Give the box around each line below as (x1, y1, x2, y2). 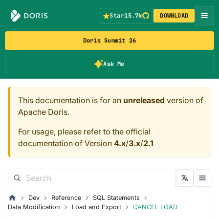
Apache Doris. (18, 107, 69, 117)
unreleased (123, 95, 165, 105)
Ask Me (103, 60, 125, 68)
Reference (51, 194, 81, 201)
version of (165, 95, 203, 105)
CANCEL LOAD (133, 203, 177, 211)
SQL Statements (92, 194, 140, 201)
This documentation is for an (18, 95, 123, 105)
